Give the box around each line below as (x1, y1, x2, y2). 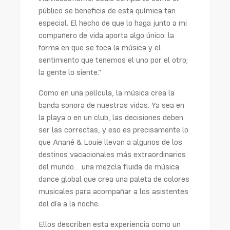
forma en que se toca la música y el (39, 43, 161, 52)
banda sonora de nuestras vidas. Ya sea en (39, 100, 184, 110)
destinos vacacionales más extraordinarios (39, 149, 186, 159)
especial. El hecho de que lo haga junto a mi (39, 18, 187, 28)
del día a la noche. (39, 199, 100, 208)
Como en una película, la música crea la (39, 88, 175, 98)
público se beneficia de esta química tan (39, 6, 176, 15)
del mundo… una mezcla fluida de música (39, 162, 179, 171)
